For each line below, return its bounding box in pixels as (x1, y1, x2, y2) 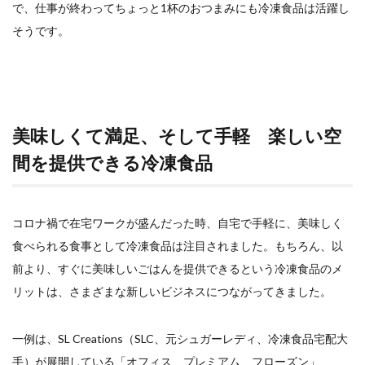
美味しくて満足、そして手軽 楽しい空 (12, 124, 341, 147)
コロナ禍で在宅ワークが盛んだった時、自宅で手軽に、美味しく (12, 215, 343, 230)
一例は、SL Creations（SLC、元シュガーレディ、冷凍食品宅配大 (12, 331, 348, 345)
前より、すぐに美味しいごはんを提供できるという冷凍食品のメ (12, 261, 343, 275)
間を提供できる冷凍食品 (12, 151, 213, 174)
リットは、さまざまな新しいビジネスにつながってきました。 (12, 284, 332, 298)
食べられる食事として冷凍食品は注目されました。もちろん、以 (12, 238, 343, 253)
